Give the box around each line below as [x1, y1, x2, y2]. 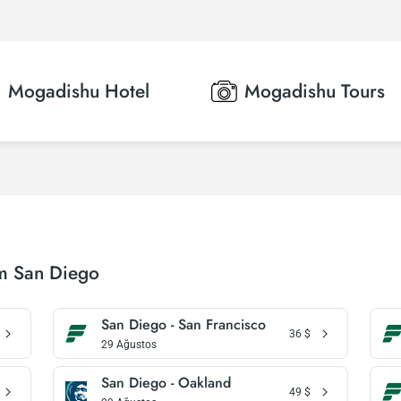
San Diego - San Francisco [101, 314, 267, 335]
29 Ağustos [101, 338, 158, 351]
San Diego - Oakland [101, 372, 232, 393]
